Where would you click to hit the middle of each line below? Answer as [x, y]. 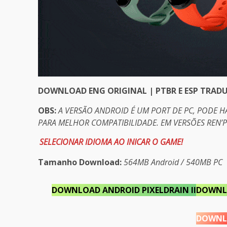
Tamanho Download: [80, 162]
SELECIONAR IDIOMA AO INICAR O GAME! [111, 142]
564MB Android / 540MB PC [173, 162]
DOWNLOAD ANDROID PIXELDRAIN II [124, 190]
